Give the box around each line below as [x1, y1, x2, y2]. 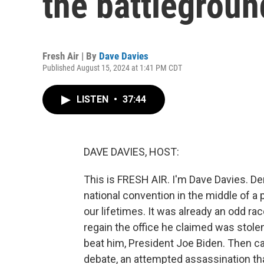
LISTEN [77, 94, 111, 105]
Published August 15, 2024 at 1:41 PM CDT [42, 63, 182, 72]
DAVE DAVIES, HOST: [84, 146, 179, 158]
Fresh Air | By [42, 50, 99, 62]
